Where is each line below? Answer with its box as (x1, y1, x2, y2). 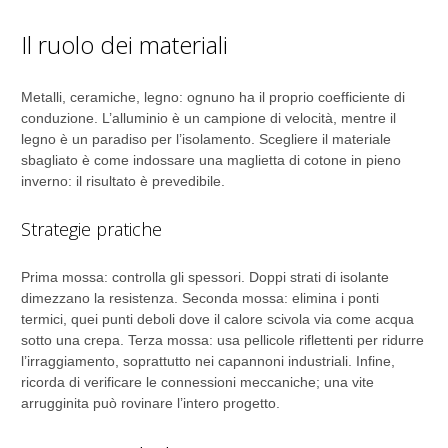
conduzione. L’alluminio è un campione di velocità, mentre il (21, 110, 396, 126)
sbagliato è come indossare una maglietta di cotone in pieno (21, 152, 401, 168)
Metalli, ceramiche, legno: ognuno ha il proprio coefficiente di (21, 89, 405, 105)
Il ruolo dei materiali (21, 28, 228, 61)
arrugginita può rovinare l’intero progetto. (21, 395, 280, 411)
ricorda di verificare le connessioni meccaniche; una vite (21, 374, 374, 390)
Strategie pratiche (21, 217, 162, 241)
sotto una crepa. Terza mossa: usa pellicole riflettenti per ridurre (21, 332, 424, 348)
